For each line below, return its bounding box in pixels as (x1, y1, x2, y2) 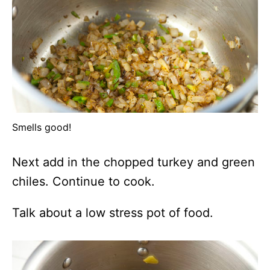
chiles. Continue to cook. (12, 174, 155, 189)
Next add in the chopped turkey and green (12, 154, 255, 169)
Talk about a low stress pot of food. (12, 205, 213, 220)
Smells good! (12, 121, 71, 133)
